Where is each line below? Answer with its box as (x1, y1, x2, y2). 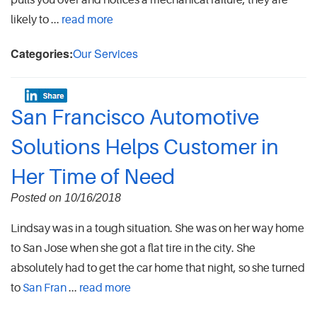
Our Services (73, 45, 138, 62)
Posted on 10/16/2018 (11, 192, 121, 204)
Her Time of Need (11, 165, 175, 190)
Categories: (11, 45, 73, 62)
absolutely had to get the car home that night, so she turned (11, 262, 305, 275)
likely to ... (11, 13, 62, 27)
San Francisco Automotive (11, 105, 259, 130)
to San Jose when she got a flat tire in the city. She (11, 242, 255, 255)
